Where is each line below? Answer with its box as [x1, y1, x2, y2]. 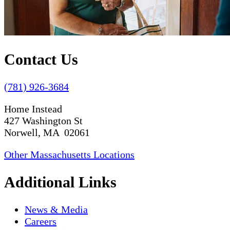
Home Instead [4, 103, 62, 114]
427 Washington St [4, 114, 83, 126]
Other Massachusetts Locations [4, 148, 135, 160]
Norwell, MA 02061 [4, 126, 90, 138]
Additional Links [4, 173, 117, 190]
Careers [25, 215, 56, 227]
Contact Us [4, 50, 78, 68]
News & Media [25, 203, 88, 215]
